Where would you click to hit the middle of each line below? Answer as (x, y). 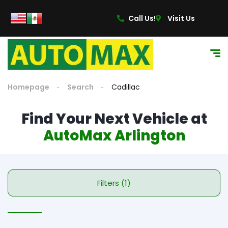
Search (80, 87)
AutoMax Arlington (114, 136)
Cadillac (126, 87)
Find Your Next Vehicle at (114, 119)
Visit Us (181, 18)
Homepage (28, 87)
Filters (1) (126, 183)
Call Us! (142, 18)
